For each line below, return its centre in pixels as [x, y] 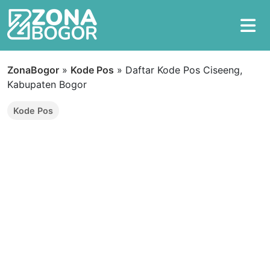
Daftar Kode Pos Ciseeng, [184, 70]
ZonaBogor [33, 70]
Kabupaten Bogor [47, 84]
